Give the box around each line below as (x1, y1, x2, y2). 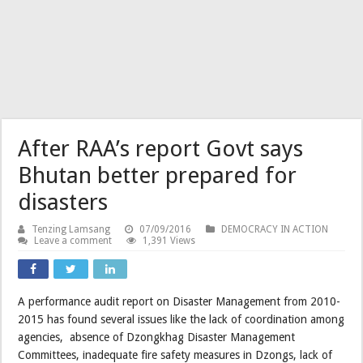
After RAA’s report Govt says (18, 135, 304, 162)
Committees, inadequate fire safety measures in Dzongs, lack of (18, 348, 333, 361)
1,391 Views (143, 234, 196, 246)
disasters (18, 188, 109, 216)
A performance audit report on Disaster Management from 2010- (18, 294, 341, 308)
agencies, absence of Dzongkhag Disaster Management (18, 330, 296, 344)
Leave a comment (34, 234, 113, 246)
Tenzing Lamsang (32, 223, 111, 235)
